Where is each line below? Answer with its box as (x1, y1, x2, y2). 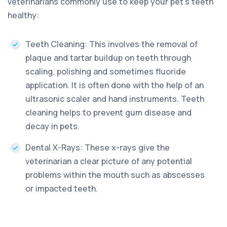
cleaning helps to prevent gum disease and (25, 106, 192, 118)
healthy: (8, 9, 39, 21)
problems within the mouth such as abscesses (25, 169, 205, 180)
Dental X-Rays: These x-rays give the (25, 141, 170, 153)
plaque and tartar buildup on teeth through (25, 52, 191, 63)
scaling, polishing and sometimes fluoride (25, 65, 186, 77)
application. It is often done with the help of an (25, 79, 204, 91)
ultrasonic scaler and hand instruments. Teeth (25, 93, 204, 104)
